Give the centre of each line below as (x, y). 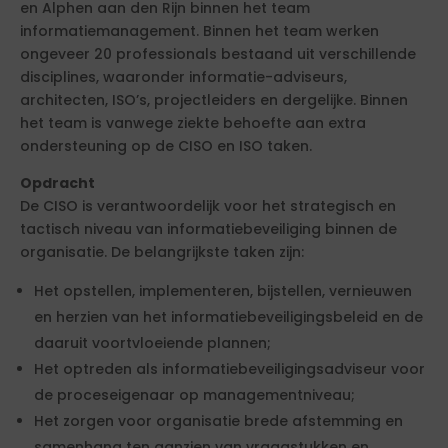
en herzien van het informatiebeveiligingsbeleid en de (228, 317)
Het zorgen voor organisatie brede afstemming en (218, 421)
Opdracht (57, 183)
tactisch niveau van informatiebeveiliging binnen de (208, 229)
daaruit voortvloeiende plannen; (152, 343)
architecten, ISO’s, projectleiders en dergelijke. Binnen (214, 100)
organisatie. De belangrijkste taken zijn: (162, 252)
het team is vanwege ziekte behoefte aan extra (193, 123)
